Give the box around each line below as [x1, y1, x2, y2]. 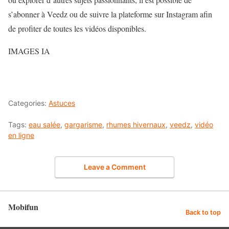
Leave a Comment [83, 163, 146, 172]
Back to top [186, 209, 221, 216]
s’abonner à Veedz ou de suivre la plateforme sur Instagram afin [8, 8, 212, 19]
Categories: [8, 98, 49, 107]
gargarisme [64, 120, 102, 129]
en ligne [8, 130, 34, 140]
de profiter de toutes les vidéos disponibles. [8, 22, 146, 34]
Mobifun [8, 201, 38, 213]
